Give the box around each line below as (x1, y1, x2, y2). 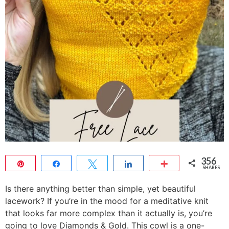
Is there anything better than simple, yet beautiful (5, 184, 196, 194)
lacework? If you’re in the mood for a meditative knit (5, 196, 209, 206)
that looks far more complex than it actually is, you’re (5, 208, 212, 218)
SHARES (202, 165, 220, 170)
